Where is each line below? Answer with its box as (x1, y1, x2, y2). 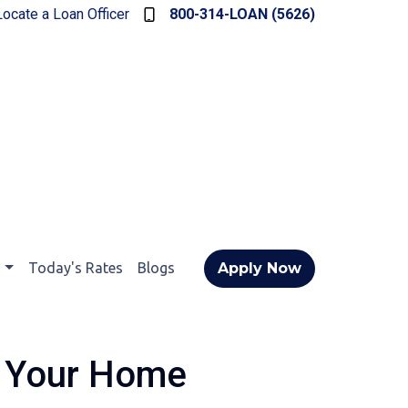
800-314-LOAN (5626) (169, 5, 315, 23)
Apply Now (218, 260, 301, 277)
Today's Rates (28, 260, 123, 276)
